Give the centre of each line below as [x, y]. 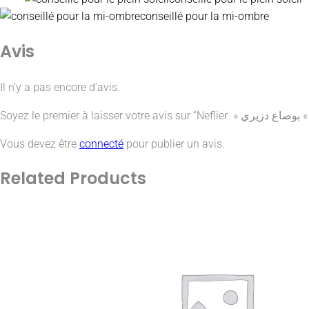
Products [108, 179]
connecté [101, 143]
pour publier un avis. [174, 143]
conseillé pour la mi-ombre [205, 16]
